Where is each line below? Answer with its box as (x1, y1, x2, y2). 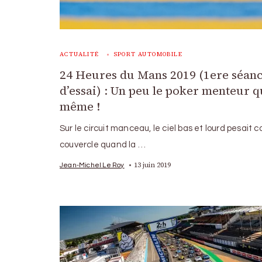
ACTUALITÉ (60, 50, 99, 58)
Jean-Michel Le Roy (60, 161, 125, 168)
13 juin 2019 (133, 160, 171, 170)
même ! (60, 98, 100, 115)
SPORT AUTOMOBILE (113, 50, 183, 58)
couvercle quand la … (60, 140, 146, 149)
